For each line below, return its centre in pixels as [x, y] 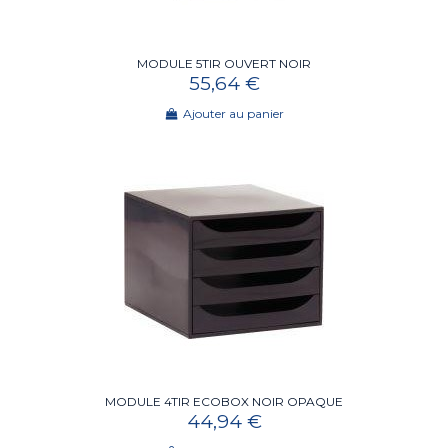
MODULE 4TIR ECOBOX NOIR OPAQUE [224, 401]
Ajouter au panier [233, 114]
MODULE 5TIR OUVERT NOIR [224, 64]
